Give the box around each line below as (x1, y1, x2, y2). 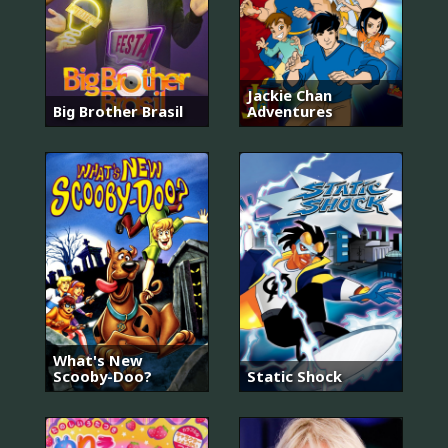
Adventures (247, 100, 333, 121)
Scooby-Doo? (53, 366, 152, 387)
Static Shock (247, 366, 342, 387)
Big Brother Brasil (53, 100, 183, 121)
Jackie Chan (247, 84, 332, 105)
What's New (53, 350, 143, 371)
